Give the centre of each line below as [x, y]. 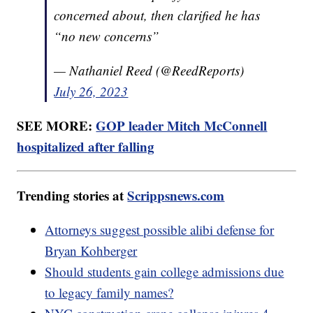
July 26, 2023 [91, 91]
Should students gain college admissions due [165, 271]
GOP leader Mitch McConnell [182, 125]
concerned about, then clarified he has [157, 15]
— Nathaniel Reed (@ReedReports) [149, 70]
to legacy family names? [109, 292]
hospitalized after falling [86, 146]
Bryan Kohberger [91, 250]
